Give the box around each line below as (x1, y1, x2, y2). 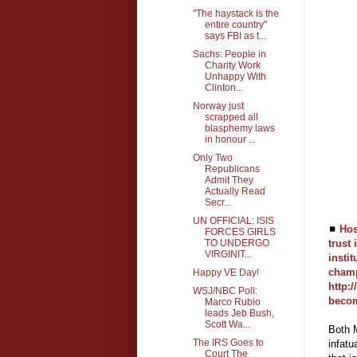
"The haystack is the (192, 7, 279, 19)
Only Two (192, 151, 233, 163)
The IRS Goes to (192, 336, 264, 348)
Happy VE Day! (192, 266, 259, 278)
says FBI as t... (204, 29, 266, 41)
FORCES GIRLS (204, 226, 276, 237)
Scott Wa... (204, 318, 250, 330)
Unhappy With (204, 70, 266, 82)
